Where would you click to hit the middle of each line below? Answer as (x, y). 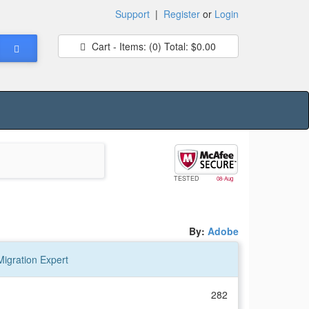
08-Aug (225, 179)
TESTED (187, 179)
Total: (175, 46)
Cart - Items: (119, 46)
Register (182, 14)
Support (132, 14)
